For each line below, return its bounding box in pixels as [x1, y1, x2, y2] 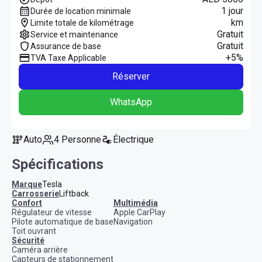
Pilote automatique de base [12, 216, 113, 226]
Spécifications [12, 156, 104, 173]
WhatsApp [110, 96, 152, 108]
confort [18, 198, 42, 208]
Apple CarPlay [113, 207, 166, 217]
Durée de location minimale [30, 6, 131, 16]
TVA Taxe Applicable [30, 53, 106, 63]
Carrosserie [18, 188, 59, 198]
